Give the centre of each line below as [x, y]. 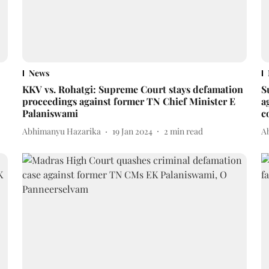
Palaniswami [50, 113]
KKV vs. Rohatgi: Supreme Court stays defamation [132, 89]
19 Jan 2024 [132, 131]
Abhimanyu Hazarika [61, 131]
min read [186, 131]
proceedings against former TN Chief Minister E [128, 101]
